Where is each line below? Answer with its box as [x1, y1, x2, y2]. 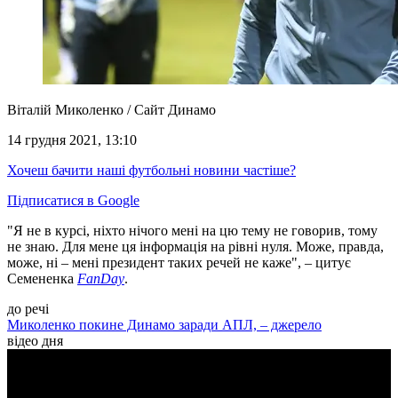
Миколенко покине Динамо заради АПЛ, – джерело [7, 317, 322, 333]
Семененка [7, 271, 77, 287]
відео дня [7, 333, 63, 349]
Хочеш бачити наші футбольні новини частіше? [7, 163, 296, 179]
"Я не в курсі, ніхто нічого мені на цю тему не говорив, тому [7, 223, 378, 239]
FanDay [77, 271, 124, 287]
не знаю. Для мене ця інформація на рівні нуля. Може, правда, [7, 239, 384, 255]
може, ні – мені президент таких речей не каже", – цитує [7, 255, 351, 271]
